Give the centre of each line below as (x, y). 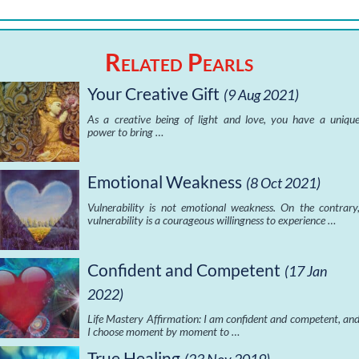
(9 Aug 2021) (262, 95)
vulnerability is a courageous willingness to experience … (212, 220)
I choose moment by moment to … (164, 332)
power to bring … (126, 132)
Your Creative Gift (154, 94)
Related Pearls (179, 62)
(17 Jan (306, 271)
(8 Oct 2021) (284, 183)
